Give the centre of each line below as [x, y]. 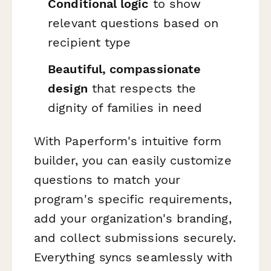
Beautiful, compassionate [125, 69]
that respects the [142, 88]
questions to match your [107, 180]
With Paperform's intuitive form [128, 141]
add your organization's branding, [133, 219]
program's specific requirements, [133, 199]
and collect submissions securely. [135, 238]
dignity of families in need [125, 107]
